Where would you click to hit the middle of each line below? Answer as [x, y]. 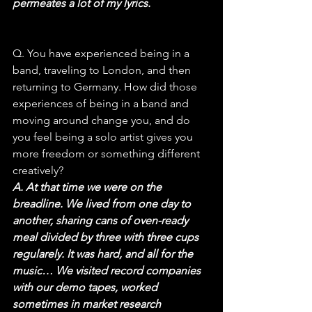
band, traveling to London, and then [103, 70]
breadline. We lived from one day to [103, 203]
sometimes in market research [88, 304]
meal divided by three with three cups [107, 237]
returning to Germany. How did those [106, 86]
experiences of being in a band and [102, 103]
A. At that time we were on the [88, 187]
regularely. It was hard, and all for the [104, 253]
